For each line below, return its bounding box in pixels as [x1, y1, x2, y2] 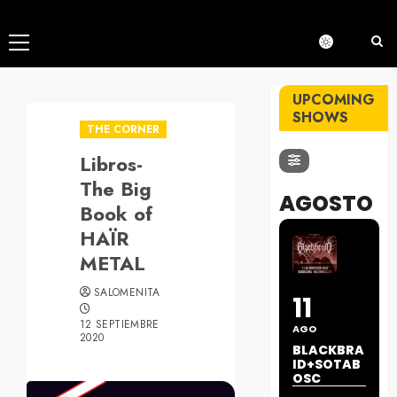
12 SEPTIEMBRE [80, 316, 160, 333]
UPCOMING [292, 90, 376, 111]
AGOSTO [279, 189, 374, 219]
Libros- [80, 150, 143, 179]
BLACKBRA [292, 341, 365, 360]
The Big [80, 175, 152, 204]
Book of [80, 199, 152, 229]
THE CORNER [87, 121, 160, 138]
